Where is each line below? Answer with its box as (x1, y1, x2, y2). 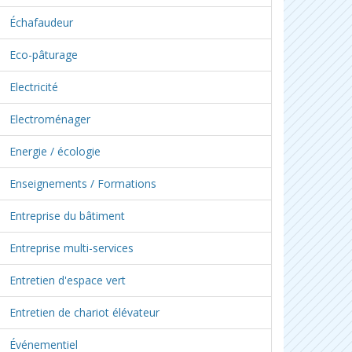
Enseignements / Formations (9, 176, 156, 191)
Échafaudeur (9, 15, 73, 30)
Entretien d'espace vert (9, 273, 126, 288)
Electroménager (9, 112, 90, 126)
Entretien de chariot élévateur (9, 305, 159, 320)
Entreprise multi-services (9, 240, 134, 255)
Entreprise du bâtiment (9, 208, 125, 223)
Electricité (9, 79, 58, 94)
